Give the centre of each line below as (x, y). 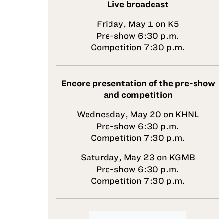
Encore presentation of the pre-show (138, 83)
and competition (138, 95)
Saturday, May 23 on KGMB (138, 157)
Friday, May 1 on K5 (138, 24)
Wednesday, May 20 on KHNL (138, 114)
